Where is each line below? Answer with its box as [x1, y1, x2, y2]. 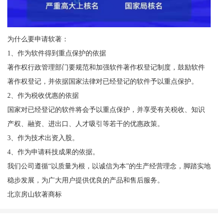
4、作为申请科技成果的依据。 [7, 148, 99, 156]
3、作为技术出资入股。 [7, 134, 79, 142]
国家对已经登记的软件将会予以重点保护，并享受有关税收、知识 [7, 106, 205, 114]
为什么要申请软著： [7, 35, 69, 43]
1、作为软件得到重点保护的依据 [7, 49, 106, 57]
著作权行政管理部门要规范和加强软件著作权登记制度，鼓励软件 [7, 63, 205, 72]
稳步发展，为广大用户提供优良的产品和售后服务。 [7, 176, 164, 184]
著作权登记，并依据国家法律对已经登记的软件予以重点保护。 [7, 77, 198, 86]
